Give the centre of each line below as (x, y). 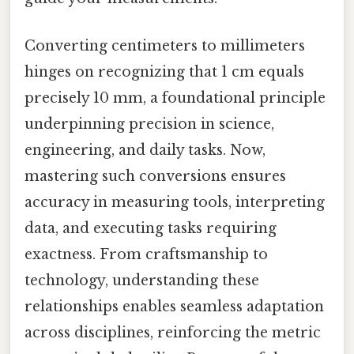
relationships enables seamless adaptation (174, 306)
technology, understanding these (142, 280)
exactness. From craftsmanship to (146, 254)
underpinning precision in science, (149, 124)
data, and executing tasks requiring (151, 228)
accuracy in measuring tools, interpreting (175, 202)
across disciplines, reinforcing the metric (173, 332)
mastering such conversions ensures (155, 176)
